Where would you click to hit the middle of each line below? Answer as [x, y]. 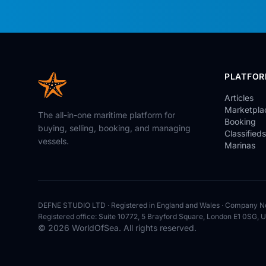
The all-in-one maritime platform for [107, 115]
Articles [239, 98]
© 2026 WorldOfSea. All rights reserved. [117, 228]
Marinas [240, 145]
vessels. [53, 141]
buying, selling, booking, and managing [114, 128]
